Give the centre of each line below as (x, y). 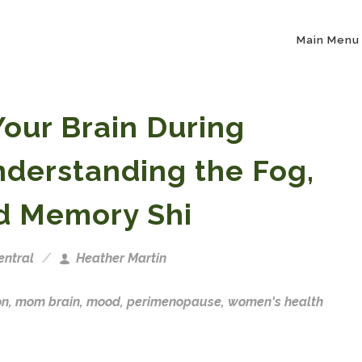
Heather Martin (120, 258)
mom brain (48, 302)
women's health (276, 302)
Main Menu (328, 40)
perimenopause (174, 302)
